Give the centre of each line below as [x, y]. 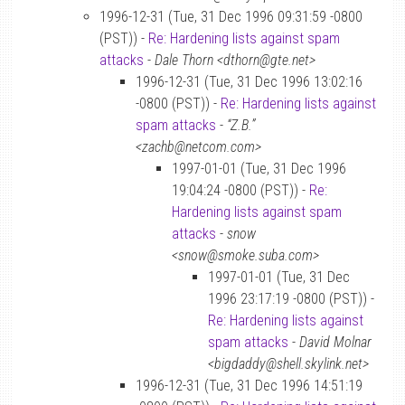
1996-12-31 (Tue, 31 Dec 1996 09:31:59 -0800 [231, 17]
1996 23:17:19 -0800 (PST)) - [291, 299]
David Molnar [335, 342]
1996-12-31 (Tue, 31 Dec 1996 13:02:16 [249, 82]
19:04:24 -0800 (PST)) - [240, 190]
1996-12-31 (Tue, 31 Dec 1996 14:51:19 [249, 386]
